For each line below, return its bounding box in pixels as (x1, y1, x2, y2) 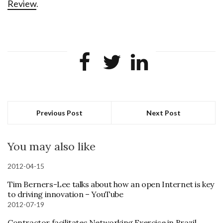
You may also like (7, 139, 96, 153)
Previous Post (36, 108, 83, 117)
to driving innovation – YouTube (7, 189, 123, 199)
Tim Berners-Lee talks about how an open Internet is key (7, 179, 215, 189)
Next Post (146, 108, 181, 117)
